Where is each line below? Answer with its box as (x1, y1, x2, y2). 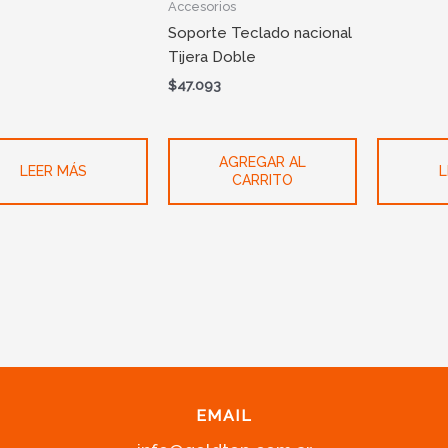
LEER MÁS (20, 163, 88, 180)
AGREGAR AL (219, 154, 307, 171)
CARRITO (232, 172, 294, 189)
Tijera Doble (168, 48, 257, 67)
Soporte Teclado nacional (168, 24, 353, 43)
